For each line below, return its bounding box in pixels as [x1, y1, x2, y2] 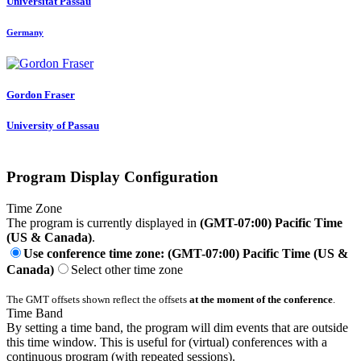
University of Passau [6, 119, 99, 132]
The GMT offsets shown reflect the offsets [6, 293, 189, 306]
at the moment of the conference [189, 293, 333, 306]
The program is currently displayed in [6, 216, 200, 230]
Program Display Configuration [6, 168, 218, 186]
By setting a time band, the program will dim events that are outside [6, 321, 348, 335]
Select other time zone [71, 263, 183, 277]
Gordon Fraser [6, 89, 75, 102]
